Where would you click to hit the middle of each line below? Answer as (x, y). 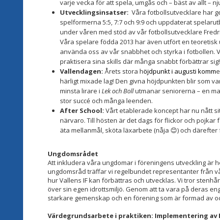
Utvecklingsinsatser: (95, 12)
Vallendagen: (82, 71)
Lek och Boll (118, 91)
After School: (83, 110)
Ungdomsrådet (73, 153)
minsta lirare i (81, 91)
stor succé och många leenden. (106, 100)
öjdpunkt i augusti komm (180, 71)
